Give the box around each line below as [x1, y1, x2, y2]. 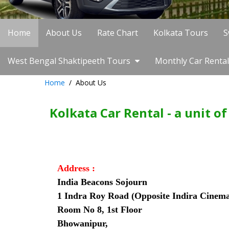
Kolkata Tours [153, 27, 208, 38]
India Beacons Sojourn [57, 176, 147, 187]
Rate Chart [97, 27, 138, 38]
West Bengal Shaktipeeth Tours [8, 55, 132, 66]
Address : [57, 163, 95, 173]
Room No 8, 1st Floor [57, 204, 142, 215]
